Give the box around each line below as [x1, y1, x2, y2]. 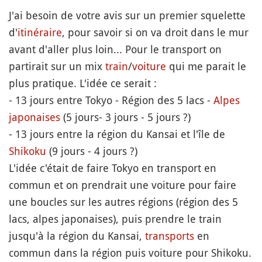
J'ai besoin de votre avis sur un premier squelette [9, 8, 246, 22]
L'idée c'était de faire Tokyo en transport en [9, 161, 216, 175]
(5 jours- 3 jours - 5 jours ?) [60, 110, 191, 124]
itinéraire [18, 25, 62, 39]
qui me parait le [166, 59, 246, 73]
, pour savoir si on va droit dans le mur [62, 25, 249, 39]
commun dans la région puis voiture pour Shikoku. [9, 246, 251, 260]
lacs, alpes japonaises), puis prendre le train [9, 212, 222, 226]
